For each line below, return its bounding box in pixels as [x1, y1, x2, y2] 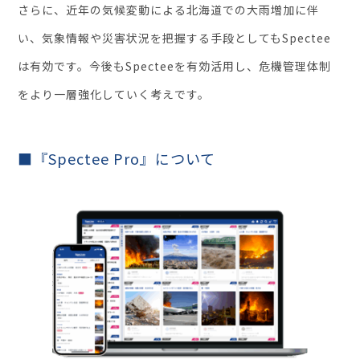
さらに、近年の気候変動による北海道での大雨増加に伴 [18, 2, 320, 18]
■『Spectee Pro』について [18, 148, 216, 170]
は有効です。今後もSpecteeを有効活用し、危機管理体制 [18, 58, 332, 75]
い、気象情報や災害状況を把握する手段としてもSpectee [18, 30, 332, 47]
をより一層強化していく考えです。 [18, 86, 211, 103]
